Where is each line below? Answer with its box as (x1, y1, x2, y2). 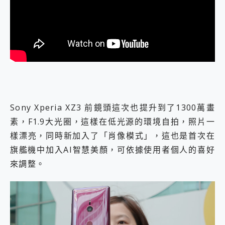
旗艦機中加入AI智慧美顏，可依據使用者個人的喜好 (10, 144, 215, 156)
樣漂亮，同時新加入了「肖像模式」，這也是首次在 (10, 130, 215, 142)
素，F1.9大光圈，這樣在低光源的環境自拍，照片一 (10, 116, 215, 128)
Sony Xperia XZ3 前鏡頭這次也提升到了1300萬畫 (10, 102, 215, 114)
